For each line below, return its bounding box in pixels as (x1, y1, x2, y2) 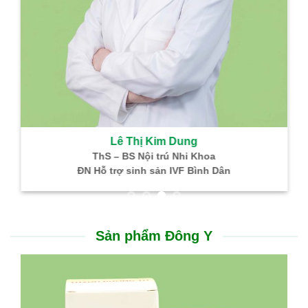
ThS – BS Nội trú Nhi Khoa (92, 151, 216, 162)
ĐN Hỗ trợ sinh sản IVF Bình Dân (77, 166, 231, 177)
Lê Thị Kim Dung (110, 135, 198, 147)
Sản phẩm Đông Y (96, 228, 212, 244)
